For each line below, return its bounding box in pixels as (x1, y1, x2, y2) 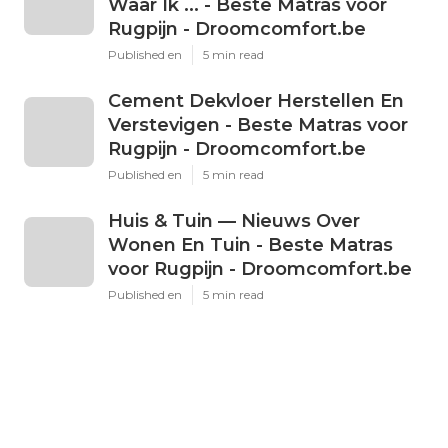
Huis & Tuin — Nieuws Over (108, 209, 360, 232)
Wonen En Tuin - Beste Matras (108, 233, 393, 256)
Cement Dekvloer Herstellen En (108, 89, 404, 112)
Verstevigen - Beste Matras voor (108, 113, 408, 136)
